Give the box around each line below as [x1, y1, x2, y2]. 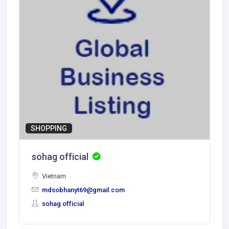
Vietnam [40, 172, 66, 180]
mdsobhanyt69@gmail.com [40, 186, 125, 194]
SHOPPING [31, 124, 67, 132]
